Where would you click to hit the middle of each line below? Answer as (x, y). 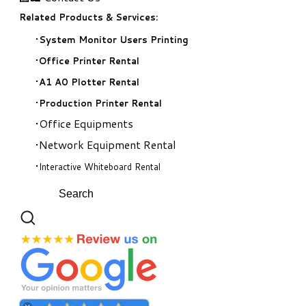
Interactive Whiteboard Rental (100, 166)
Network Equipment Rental (108, 144)
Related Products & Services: (88, 17)
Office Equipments (86, 123)
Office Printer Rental (89, 60)
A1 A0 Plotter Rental (89, 82)
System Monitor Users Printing (114, 39)
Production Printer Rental (100, 103)
